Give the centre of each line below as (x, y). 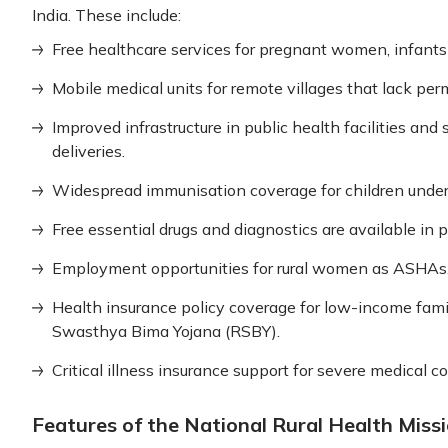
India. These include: (106, 15)
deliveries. (88, 151)
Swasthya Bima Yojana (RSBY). (166, 331)
